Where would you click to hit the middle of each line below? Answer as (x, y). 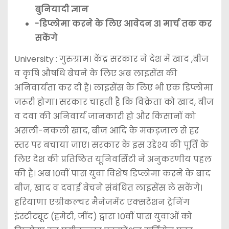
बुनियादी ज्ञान (61, 10)
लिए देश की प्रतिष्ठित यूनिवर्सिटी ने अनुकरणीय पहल (113, 159)
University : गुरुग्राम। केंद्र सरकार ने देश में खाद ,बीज (111, 59)
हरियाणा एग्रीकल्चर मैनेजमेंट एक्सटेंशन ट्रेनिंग (102, 202)
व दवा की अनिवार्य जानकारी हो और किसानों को (105, 116)
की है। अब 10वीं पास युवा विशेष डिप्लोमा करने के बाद (112, 173)
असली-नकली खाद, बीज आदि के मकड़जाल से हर (106, 130)
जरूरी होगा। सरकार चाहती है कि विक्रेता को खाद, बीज (114, 102)
